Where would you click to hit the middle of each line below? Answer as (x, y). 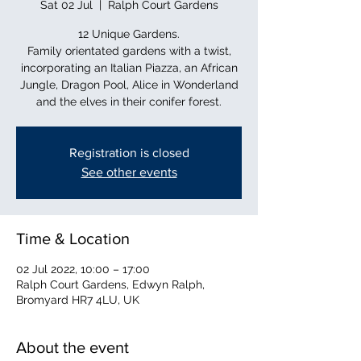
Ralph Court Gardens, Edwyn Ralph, (110, 284)
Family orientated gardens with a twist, (129, 50)
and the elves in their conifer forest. (129, 101)
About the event (73, 347)
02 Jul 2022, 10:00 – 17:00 (83, 269)
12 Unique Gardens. (129, 33)
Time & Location (73, 238)
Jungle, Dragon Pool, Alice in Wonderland (129, 84)
